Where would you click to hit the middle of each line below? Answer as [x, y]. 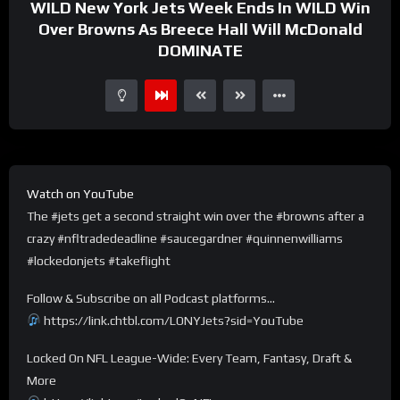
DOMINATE [200, 50]
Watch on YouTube [80, 193]
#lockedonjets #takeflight [99, 260]
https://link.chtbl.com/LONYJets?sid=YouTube [173, 320]
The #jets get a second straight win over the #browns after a [196, 216]
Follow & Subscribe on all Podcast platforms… [151, 298]
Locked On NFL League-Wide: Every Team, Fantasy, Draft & [189, 358]
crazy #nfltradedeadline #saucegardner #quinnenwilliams [185, 238]
